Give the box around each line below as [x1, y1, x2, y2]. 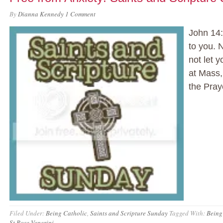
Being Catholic [46, 209, 87, 218]
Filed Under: [9, 209, 46, 218]
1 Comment [65, 9, 96, 18]
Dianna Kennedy [18, 9, 64, 18]
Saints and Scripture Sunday [90, 209, 168, 218]
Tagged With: [169, 209, 207, 218]
